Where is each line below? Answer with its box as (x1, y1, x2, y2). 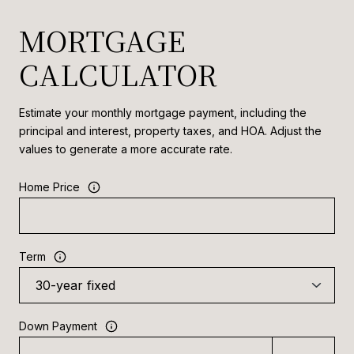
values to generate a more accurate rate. (19, 141, 232, 156)
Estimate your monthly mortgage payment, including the (19, 105, 307, 119)
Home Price (19, 180, 80, 194)
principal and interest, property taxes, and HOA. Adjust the (19, 123, 322, 137)
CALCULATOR (19, 53, 217, 94)
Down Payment (19, 319, 97, 333)
